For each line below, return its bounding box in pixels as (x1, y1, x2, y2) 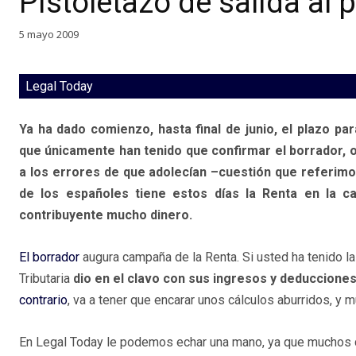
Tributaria (19, 271, 73, 287)
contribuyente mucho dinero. (19, 207, 192, 223)
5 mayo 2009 (19, 26, 79, 41)
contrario (19, 292, 68, 308)
